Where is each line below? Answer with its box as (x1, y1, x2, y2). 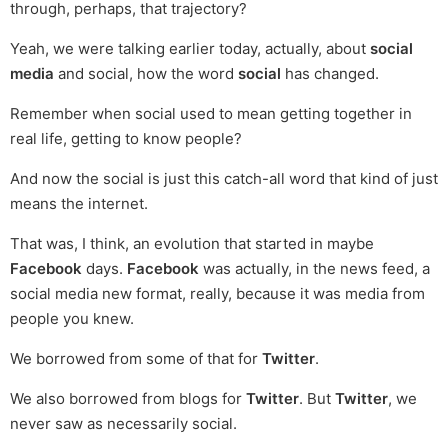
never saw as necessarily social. (10, 414, 237, 434)
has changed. (281, 64, 379, 84)
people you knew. (10, 309, 134, 329)
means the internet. (10, 194, 148, 214)
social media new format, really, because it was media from (10, 284, 425, 304)
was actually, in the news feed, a (199, 259, 430, 279)
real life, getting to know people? (10, 129, 242, 149)
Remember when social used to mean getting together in (10, 104, 412, 124)
